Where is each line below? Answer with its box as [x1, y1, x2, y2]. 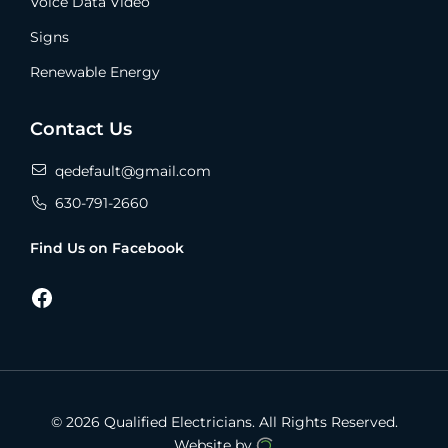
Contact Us [30, 118, 132, 141]
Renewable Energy [30, 62, 160, 81]
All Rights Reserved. [258, 412, 398, 431]
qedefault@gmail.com [55, 161, 212, 180]
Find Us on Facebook [30, 238, 184, 257]
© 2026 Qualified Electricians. [50, 412, 259, 431]
